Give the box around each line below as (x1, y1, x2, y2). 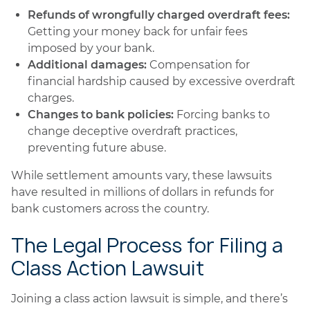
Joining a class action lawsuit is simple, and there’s (11, 292, 288, 305)
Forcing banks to (174, 108, 270, 121)
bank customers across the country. (11, 202, 209, 215)
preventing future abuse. (28, 141, 166, 154)
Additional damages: (28, 58, 149, 71)
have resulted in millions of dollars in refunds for (11, 185, 274, 199)
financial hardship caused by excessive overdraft (28, 75, 295, 88)
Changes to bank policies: (28, 108, 174, 121)
